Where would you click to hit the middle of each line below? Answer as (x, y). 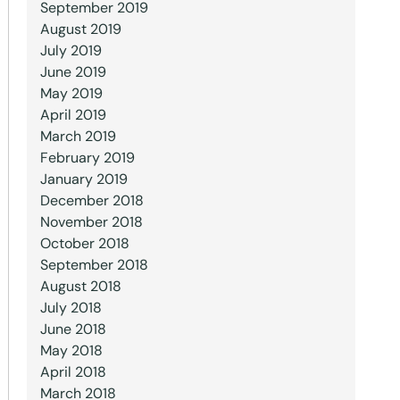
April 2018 (73, 372)
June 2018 (73, 329)
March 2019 (78, 136)
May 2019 (71, 93)
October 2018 (84, 243)
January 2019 (83, 179)
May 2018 (71, 350)
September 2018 (94, 265)
